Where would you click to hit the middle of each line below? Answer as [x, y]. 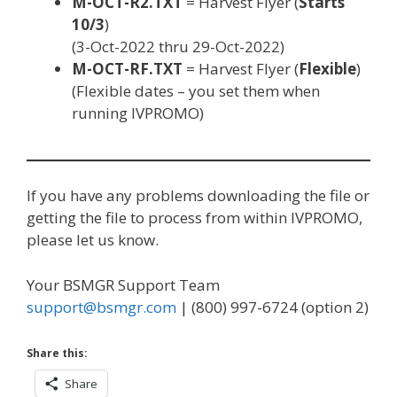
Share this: [57, 353]
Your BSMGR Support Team [123, 284]
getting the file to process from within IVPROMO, [195, 218]
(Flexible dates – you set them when [196, 90]
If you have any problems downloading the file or [198, 195]
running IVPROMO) [138, 113]
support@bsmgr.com [101, 307]
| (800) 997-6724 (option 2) [272, 307]
